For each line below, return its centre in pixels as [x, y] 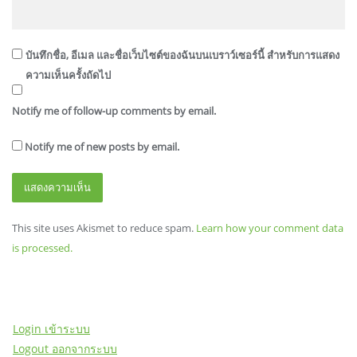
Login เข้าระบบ [51, 329]
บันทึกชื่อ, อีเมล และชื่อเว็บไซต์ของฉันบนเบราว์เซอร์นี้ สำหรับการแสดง [182, 55]
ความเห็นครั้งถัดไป [68, 75]
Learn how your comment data [270, 228]
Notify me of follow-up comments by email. [114, 111]
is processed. [42, 248]
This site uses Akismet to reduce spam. [104, 228]
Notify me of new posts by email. [102, 147]
